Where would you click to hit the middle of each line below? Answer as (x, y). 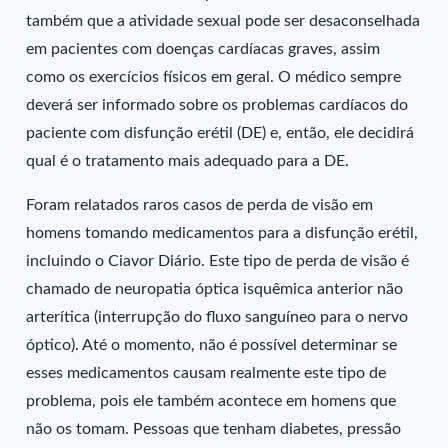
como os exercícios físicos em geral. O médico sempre (214, 77)
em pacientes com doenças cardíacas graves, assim (203, 49)
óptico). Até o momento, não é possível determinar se (212, 345)
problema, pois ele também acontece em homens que (211, 401)
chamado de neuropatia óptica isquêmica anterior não (215, 289)
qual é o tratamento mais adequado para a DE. (188, 161)
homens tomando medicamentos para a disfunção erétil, (222, 233)
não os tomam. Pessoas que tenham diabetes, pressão (214, 429)
